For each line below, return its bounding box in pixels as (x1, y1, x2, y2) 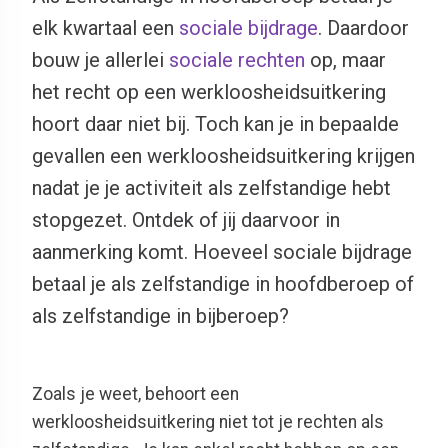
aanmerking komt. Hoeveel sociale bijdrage (32, 240, 412, 264)
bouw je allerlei (32, 48, 169, 72)
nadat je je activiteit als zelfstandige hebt (32, 176, 391, 200)
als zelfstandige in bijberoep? (32, 304, 289, 328)
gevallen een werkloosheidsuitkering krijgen (32, 144, 415, 168)
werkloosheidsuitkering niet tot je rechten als (32, 412, 384, 432)
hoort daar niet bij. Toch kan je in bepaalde (32, 112, 399, 136)
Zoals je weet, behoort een (32, 384, 239, 404)
